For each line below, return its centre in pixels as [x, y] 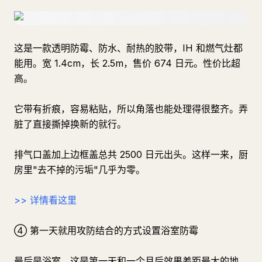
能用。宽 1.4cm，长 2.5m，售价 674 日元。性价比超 [127, 63]
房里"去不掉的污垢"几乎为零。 [80, 170]
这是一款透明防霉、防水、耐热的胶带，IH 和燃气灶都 [128, 48]
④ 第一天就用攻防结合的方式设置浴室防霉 [106, 230]
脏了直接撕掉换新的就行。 [70, 124]
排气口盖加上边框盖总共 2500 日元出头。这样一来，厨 [131, 154]
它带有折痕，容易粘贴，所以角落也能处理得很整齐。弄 [131, 109]
